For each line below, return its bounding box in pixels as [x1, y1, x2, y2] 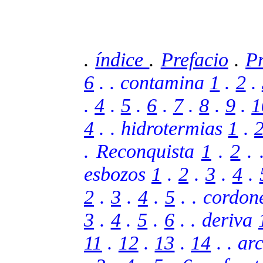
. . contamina [94, 71, 210, 93]
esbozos [84, 163, 151, 185]
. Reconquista [84, 140, 201, 162]
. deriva [191, 208, 258, 231]
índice [95, 48, 150, 70]
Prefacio [160, 48, 228, 70]
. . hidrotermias [94, 117, 228, 139]
